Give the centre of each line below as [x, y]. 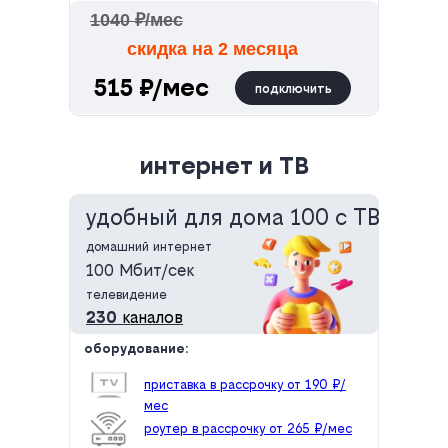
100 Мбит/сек [140, 270]
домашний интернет [149, 247]
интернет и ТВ [224, 166]
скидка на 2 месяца [212, 49]
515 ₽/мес [151, 88]
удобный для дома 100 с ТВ [233, 217]
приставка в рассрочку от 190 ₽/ [245, 385]
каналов [152, 317]
